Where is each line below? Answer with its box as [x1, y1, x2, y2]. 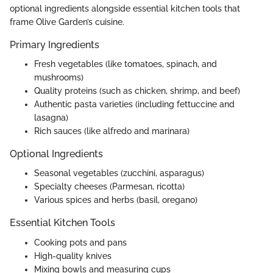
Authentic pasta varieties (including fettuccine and [34, 99, 235, 110]
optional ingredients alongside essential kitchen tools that [10, 4, 240, 13]
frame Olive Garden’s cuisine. [10, 17, 124, 27]
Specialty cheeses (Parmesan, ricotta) [34, 182, 185, 192]
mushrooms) [34, 73, 83, 83]
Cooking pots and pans [34, 237, 127, 247]
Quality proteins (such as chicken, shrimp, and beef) [34, 86, 240, 96]
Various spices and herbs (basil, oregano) [34, 195, 197, 205]
